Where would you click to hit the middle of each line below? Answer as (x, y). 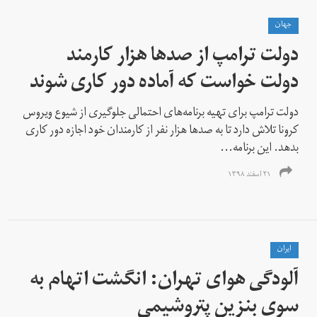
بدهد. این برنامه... (260, 149)
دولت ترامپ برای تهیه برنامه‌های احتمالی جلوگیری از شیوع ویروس (161, 114)
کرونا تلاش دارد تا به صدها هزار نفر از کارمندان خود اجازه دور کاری (162, 131)
